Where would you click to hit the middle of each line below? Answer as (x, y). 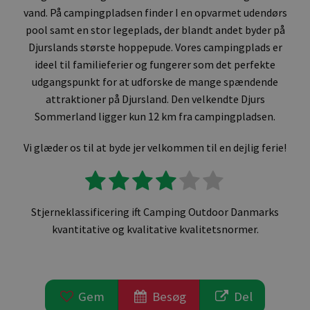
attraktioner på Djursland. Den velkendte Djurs (155, 99)
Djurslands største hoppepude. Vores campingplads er (155, 47)
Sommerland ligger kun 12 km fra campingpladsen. (155, 116)
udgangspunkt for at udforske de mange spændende (155, 82)
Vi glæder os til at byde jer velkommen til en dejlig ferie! (155, 147)
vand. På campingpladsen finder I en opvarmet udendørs (155, 12)
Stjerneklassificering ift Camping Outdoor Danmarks (155, 212)
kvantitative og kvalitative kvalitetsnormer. (155, 229)
